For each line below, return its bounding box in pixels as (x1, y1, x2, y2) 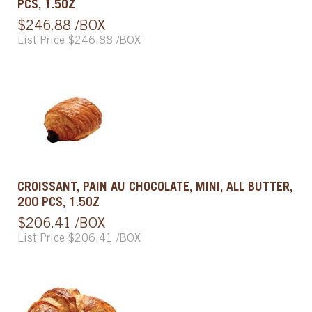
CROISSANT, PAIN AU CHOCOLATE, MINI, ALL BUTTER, (17, 181, 292, 194)
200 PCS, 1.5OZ (17, 196, 100, 210)
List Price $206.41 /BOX (17, 233, 141, 244)
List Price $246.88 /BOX (17, 35, 141, 47)
